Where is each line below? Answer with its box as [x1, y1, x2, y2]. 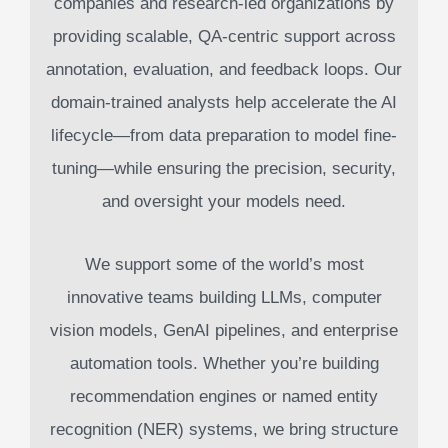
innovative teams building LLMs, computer [66, 288, 382, 307]
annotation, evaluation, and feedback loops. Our [46, 60, 402, 79]
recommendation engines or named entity [70, 387, 378, 406]
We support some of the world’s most [84, 255, 364, 274]
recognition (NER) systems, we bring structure [50, 420, 398, 439]
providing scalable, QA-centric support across [52, 27, 396, 46]
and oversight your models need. [102, 192, 346, 211]
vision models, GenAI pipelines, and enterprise [50, 321, 398, 340]
